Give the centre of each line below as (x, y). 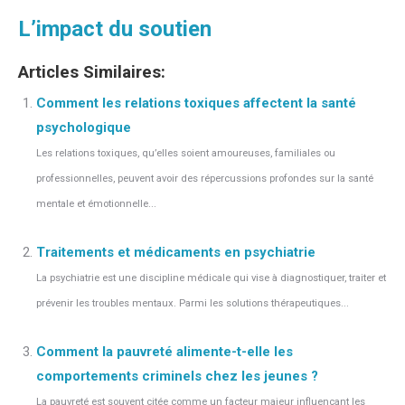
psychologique (84, 127)
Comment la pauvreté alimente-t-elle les (165, 352)
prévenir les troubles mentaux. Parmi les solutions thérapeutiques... (193, 303)
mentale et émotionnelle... (96, 204)
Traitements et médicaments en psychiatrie (176, 252)
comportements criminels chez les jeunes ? (177, 376)
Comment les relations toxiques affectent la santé (196, 103)
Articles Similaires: (92, 72)
